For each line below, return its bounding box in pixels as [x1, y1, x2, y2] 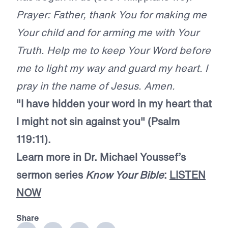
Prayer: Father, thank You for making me [16, 7, 207, 22]
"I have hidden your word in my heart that [16, 96, 212, 111]
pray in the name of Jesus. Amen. [16, 78, 175, 94]
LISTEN [169, 167, 206, 183]
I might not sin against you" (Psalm [16, 114, 180, 129]
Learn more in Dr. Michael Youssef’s [16, 150, 186, 165]
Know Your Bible [85, 167, 164, 183]
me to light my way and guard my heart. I [16, 61, 208, 76]
